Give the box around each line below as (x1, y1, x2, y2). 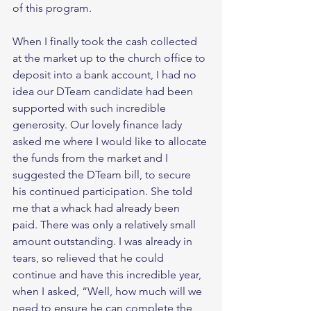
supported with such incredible (12, 101, 169, 115)
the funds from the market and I (12, 151, 171, 165)
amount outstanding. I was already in (12, 235, 195, 249)
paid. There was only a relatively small (12, 218, 199, 232)
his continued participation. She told (12, 185, 195, 199)
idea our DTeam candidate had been (12, 85, 196, 99)
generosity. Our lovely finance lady (12, 118, 185, 132)
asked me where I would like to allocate (12, 135, 210, 149)
